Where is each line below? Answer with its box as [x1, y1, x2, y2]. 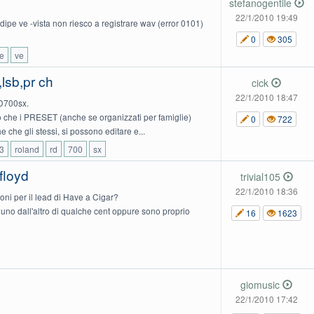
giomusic [240, 277, 283, 292]
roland [14, 142, 39, 155]
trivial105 [240, 169, 283, 184]
